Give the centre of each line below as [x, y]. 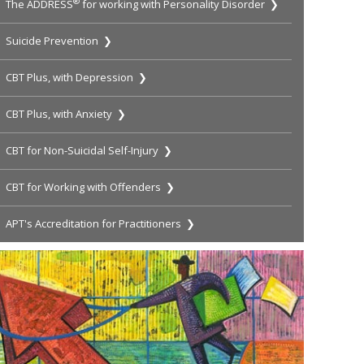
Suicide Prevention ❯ [59, 41]
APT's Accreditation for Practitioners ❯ [101, 224]
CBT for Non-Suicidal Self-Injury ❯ [89, 151]
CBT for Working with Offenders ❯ [91, 187]
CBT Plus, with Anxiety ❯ [66, 114]
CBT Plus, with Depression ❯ [77, 78]
